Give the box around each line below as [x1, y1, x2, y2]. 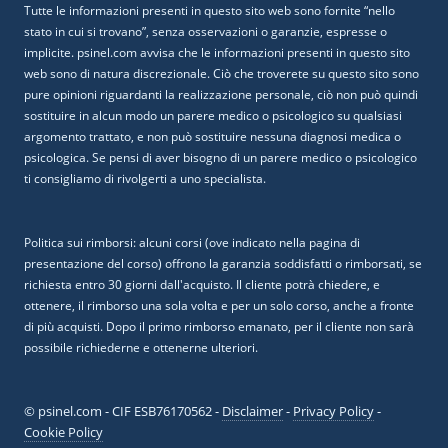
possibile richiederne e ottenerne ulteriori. [24, 339, 258, 357]
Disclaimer [222, 402, 283, 421]
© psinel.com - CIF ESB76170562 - [24, 402, 222, 421]
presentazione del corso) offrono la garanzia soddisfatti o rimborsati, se [24, 255, 422, 273]
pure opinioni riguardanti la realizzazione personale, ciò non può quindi [24, 86, 418, 104]
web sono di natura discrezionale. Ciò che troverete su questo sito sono [24, 65, 419, 83]
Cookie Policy [24, 423, 103, 442]
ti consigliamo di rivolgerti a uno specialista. [24, 170, 266, 188]
